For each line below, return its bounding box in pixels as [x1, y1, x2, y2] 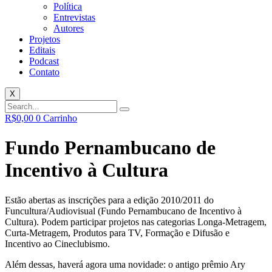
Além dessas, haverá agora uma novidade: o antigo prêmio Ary [5, 259, 245, 270]
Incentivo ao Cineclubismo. [5, 238, 110, 249]
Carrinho [43, 113, 77, 123]
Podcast [29, 56, 59, 66]
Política [53, 1, 82, 12]
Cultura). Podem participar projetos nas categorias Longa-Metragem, [5, 216, 267, 227]
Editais [29, 45, 55, 55]
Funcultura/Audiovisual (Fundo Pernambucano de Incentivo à [5, 205, 242, 216]
